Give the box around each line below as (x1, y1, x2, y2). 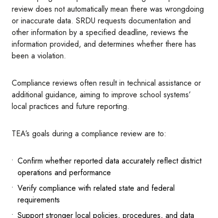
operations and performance (18, 167, 111, 179)
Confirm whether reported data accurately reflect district (18, 155, 201, 167)
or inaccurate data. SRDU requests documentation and (12, 15, 191, 27)
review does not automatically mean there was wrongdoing (12, 3, 204, 15)
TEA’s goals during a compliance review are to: (12, 128, 166, 140)
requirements (18, 194, 60, 206)
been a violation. (12, 50, 66, 62)
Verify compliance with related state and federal (18, 182, 175, 194)
